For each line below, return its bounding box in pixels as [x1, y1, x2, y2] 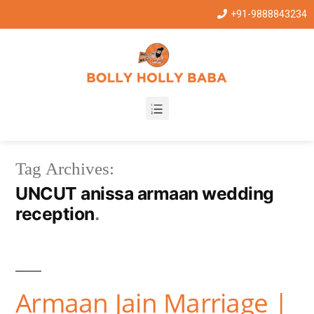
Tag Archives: [15, 158, 114, 180]
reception [15, 203, 95, 224]
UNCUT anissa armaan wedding [15, 183, 274, 204]
